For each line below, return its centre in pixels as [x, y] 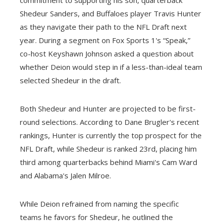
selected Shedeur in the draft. [70, 80]
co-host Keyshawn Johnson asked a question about [107, 53]
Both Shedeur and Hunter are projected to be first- [108, 108]
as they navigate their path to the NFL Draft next [103, 27]
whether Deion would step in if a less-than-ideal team [111, 67]
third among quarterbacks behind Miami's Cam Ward [109, 162]
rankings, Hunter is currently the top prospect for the [111, 135]
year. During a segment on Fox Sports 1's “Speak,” [105, 40]
